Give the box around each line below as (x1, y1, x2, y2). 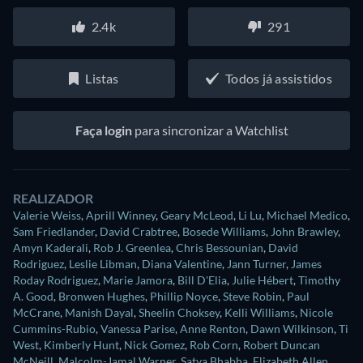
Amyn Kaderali (13, 241, 88, 255)
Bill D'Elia (177, 273, 227, 288)
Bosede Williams (182, 224, 266, 239)
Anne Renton (180, 322, 246, 336)
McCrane (13, 305, 60, 320)
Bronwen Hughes (58, 289, 145, 304)
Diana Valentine (142, 257, 222, 271)
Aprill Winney (86, 208, 156, 223)
